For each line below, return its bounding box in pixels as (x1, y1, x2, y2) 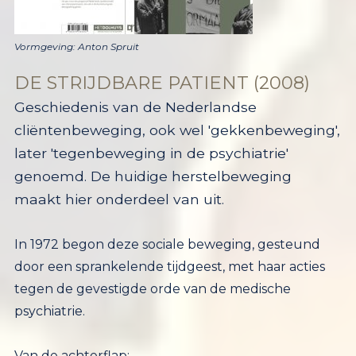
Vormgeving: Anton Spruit (14, 41, 139, 52)
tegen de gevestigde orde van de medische (14, 281, 291, 296)
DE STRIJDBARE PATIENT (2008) (14, 72, 310, 94)
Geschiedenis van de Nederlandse (14, 99, 257, 115)
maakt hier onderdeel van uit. (14, 191, 228, 207)
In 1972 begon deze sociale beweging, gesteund (14, 237, 320, 252)
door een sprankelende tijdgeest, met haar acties (14, 259, 325, 274)
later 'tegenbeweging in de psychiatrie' (14, 145, 288, 161)
